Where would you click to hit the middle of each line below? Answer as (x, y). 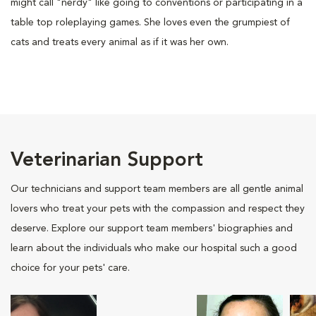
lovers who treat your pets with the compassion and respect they (158, 208)
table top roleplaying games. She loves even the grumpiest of (150, 22)
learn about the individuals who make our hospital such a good (154, 248)
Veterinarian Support (107, 160)
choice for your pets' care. (70, 268)
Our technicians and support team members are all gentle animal (157, 189)
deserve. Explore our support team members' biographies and (152, 228)
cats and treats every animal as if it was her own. (120, 42)
